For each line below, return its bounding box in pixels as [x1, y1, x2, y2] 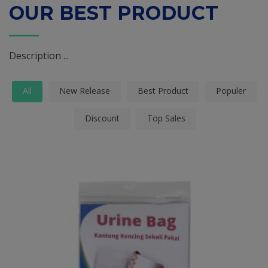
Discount [84, 112, 120, 124]
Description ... [9, 48, 69, 62]
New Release [59, 84, 110, 96]
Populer [215, 84, 246, 96]
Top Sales [147, 112, 185, 124]
